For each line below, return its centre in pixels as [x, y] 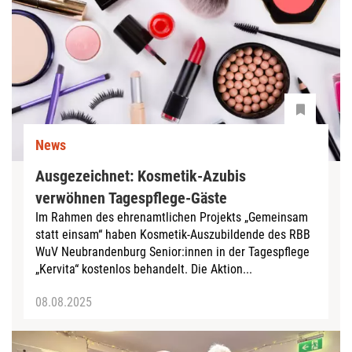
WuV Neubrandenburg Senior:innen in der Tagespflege [172, 251]
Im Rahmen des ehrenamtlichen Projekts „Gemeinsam [172, 217]
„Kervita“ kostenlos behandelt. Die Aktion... [144, 269]
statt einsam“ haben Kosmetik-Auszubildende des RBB [173, 234]
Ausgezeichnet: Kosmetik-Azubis [141, 176]
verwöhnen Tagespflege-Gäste [131, 198]
